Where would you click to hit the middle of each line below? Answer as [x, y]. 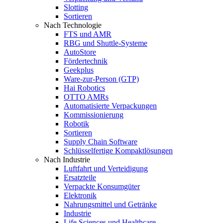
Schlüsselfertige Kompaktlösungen [118, 150]
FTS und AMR [88, 34]
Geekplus [79, 70]
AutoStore [80, 52]
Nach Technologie [73, 25]
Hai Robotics [84, 88]
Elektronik [80, 195]
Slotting [76, 7]
